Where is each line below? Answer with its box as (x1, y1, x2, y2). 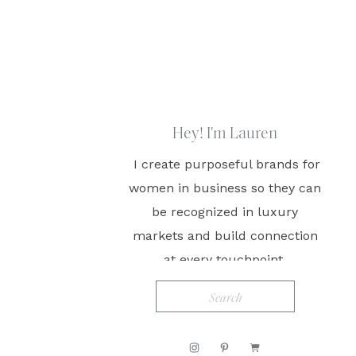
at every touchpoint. (164, 252, 286, 267)
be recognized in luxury (152, 204, 298, 219)
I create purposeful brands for (130, 157, 320, 172)
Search (165, 288, 199, 301)
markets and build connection (132, 228, 318, 243)
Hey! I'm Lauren (172, 126, 277, 142)
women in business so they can (129, 180, 321, 195)
